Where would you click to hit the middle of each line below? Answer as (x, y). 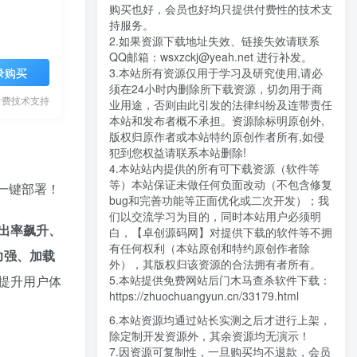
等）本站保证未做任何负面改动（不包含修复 (221, 184)
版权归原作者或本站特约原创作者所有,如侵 (217, 137)
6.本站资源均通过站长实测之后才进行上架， (220, 320)
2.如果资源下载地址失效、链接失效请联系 (214, 41)
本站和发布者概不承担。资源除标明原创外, (217, 121)
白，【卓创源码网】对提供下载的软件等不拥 (221, 232)
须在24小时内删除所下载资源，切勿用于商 (216, 89)
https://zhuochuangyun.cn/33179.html (204, 296)
